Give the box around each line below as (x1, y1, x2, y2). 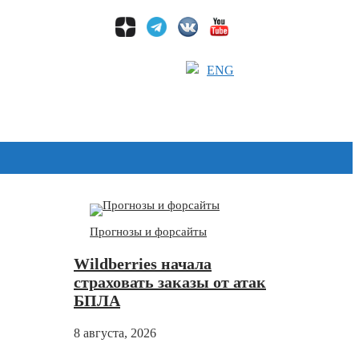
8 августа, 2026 (74, 326, 156, 341)
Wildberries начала (74, 255, 212, 273)
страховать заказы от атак (74, 273, 266, 292)
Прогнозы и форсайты (90, 225, 207, 239)
